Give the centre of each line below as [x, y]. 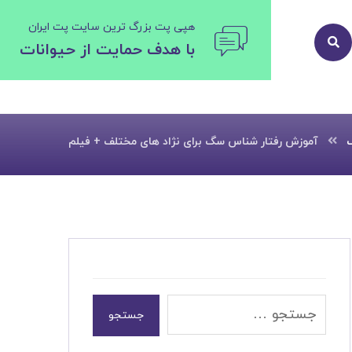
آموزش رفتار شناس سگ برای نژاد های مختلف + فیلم [193, 142]
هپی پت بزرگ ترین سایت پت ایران [112, 27]
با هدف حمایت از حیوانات [107, 50]
